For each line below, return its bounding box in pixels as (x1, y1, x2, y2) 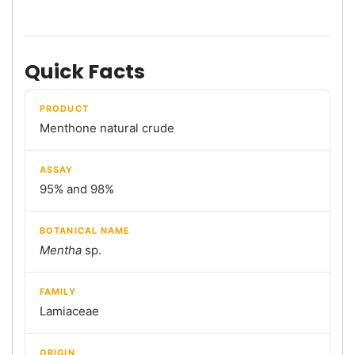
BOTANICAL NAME (40, 224, 131, 236)
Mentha (40, 242, 82, 258)
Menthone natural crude (40, 120, 174, 136)
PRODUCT (40, 102, 89, 114)
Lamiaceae (40, 303, 99, 319)
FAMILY (40, 285, 76, 297)
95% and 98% (40, 181, 114, 197)
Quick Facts (25, 57, 145, 86)
